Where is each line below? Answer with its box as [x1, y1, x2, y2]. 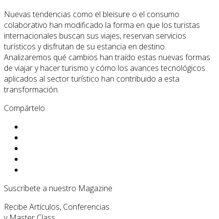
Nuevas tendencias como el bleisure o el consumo [4, 9, 179, 20]
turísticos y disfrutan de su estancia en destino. [4, 41, 166, 52]
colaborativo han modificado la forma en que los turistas [4, 20, 200, 31]
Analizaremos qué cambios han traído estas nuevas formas [4, 52, 210, 63]
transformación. [4, 84, 59, 95]
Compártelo [4, 103, 45, 114]
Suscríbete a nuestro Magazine [4, 183, 112, 194]
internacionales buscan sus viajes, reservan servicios [4, 30, 186, 42]
